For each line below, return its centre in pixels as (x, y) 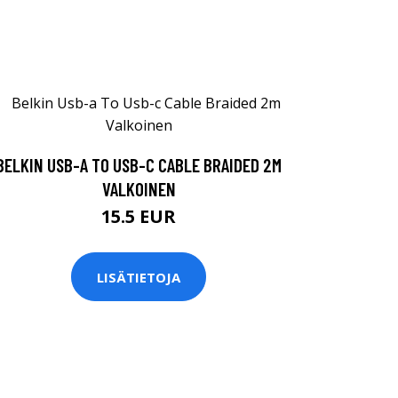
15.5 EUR (139, 216)
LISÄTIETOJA (139, 277)
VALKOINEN (139, 189)
